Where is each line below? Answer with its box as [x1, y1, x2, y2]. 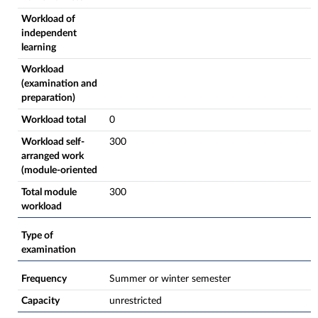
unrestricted [109, 296, 162, 306]
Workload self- [21, 137, 84, 147]
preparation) [21, 93, 75, 103]
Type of [21, 231, 53, 241]
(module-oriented [21, 165, 97, 175]
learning [21, 43, 56, 53]
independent [21, 28, 77, 38]
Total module [21, 187, 77, 197]
